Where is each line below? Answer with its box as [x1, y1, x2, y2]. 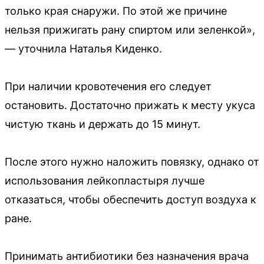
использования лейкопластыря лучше [5, 174, 204, 187]
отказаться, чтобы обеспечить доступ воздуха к [5, 193, 256, 206]
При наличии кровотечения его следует [5, 80, 212, 93]
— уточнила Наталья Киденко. [5, 42, 162, 55]
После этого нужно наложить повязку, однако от [5, 155, 259, 168]
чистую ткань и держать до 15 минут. [5, 117, 200, 130]
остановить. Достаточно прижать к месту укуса [5, 98, 255, 111]
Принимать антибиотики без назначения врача [5, 249, 249, 262]
